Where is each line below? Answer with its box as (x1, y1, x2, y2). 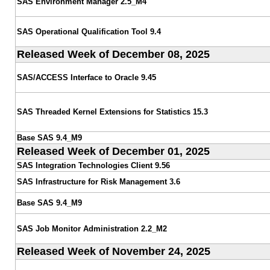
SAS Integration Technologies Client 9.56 (16, 160, 170, 170)
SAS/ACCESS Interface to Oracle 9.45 (16, 72, 156, 82)
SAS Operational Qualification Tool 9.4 (16, 27, 161, 36)
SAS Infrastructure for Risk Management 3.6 (16, 177, 180, 186)
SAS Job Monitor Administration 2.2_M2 (16, 224, 167, 233)
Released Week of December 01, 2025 (16, 145, 210, 157)
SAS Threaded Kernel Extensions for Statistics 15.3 (16, 107, 208, 116)
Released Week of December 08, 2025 (16, 48, 210, 60)
